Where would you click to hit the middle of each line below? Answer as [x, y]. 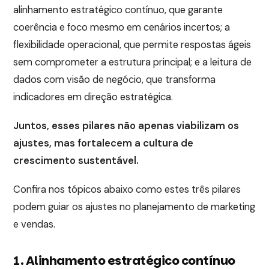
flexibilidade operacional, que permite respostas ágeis [132, 44]
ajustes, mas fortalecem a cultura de [104, 143]
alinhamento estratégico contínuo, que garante [118, 10]
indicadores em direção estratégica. [95, 97]
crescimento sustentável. [76, 160]
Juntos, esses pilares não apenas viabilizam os [126, 125]
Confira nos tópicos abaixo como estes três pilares [127, 189]
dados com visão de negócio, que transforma [115, 79]
